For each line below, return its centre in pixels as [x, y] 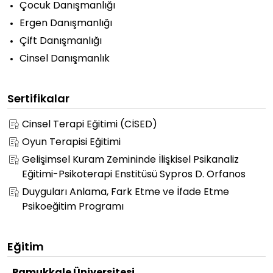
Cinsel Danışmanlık [65, 59]
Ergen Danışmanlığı [66, 24]
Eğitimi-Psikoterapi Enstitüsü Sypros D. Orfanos [134, 175]
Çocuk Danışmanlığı [67, 6]
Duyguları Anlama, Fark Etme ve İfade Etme [126, 193]
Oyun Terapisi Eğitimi [71, 143]
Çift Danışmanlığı [61, 41]
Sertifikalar [38, 100]
